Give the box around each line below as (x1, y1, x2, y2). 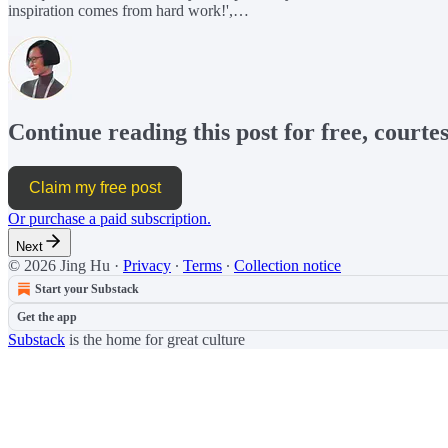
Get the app (17, 310, 77, 325)
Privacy (123, 257, 171, 275)
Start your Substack (35, 282, 139, 297)
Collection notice (234, 257, 341, 275)
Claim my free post (29, 179, 161, 197)
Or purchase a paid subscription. (8, 210, 211, 228)
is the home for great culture (65, 331, 245, 349)
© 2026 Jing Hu (8, 257, 110, 275)
